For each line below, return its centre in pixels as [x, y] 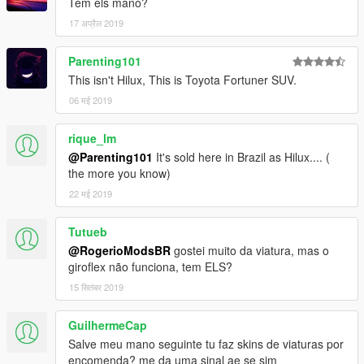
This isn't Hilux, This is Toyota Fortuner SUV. [182, 79]
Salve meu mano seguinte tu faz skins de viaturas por [206, 343]
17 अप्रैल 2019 [96, 22]
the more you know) [119, 173]
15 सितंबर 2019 [96, 286]
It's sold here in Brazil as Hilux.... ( [241, 156]
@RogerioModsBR [119, 250]
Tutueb [88, 231]
